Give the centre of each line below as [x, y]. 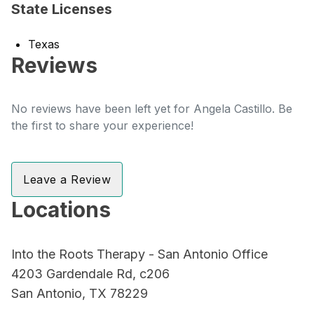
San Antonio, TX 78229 [80, 293]
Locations [61, 210]
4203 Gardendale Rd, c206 [90, 274]
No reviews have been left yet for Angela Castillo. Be [152, 109]
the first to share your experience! [102, 125]
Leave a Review [67, 179]
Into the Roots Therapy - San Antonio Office [139, 254]
